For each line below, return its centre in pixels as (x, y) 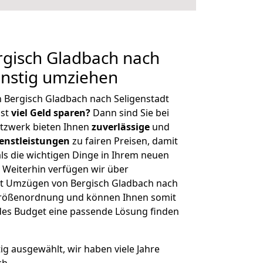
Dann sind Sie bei (130, 113)
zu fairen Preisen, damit (124, 141)
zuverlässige (121, 127)
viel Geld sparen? (51, 113)
